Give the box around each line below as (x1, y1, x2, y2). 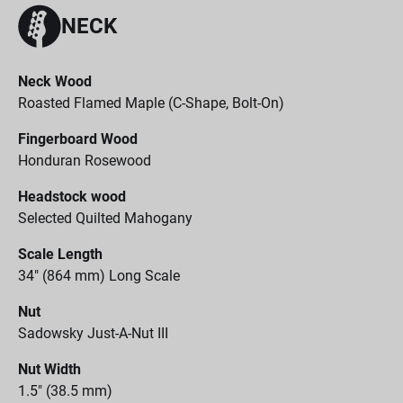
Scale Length (18, 246, 103, 263)
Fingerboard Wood (18, 130, 138, 148)
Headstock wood (18, 188, 126, 205)
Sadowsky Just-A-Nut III (18, 325, 168, 342)
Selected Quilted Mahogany (18, 210, 193, 227)
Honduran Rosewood (18, 152, 151, 169)
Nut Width (18, 361, 81, 378)
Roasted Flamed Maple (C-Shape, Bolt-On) (18, 94, 284, 112)
